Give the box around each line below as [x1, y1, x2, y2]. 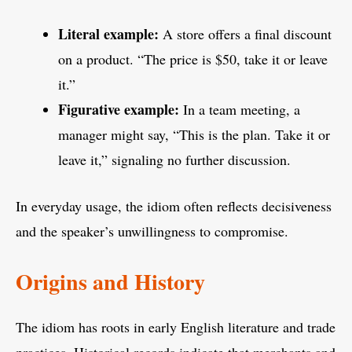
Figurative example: [58, 99, 179, 120]
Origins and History [16, 266, 205, 299]
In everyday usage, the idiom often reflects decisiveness [16, 196, 332, 216]
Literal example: [58, 24, 159, 45]
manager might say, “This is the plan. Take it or [58, 125, 330, 145]
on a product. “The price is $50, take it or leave [58, 49, 328, 69]
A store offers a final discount [159, 24, 332, 44]
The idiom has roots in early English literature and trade [16, 317, 335, 337]
